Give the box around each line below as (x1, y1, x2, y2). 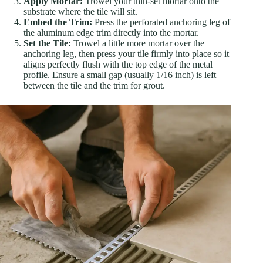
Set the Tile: (23, 38, 71, 48)
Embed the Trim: (23, 16, 92, 27)
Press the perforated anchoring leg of (92, 16, 230, 27)
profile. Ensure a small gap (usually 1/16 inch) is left (23, 69, 216, 80)
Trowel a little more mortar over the (71, 38, 204, 48)
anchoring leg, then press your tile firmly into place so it (23, 48, 229, 59)
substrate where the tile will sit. (23, 6, 137, 16)
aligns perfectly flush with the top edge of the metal (23, 59, 213, 69)
